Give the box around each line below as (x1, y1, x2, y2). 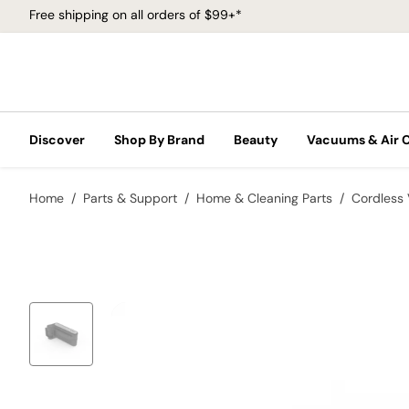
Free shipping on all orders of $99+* (29, 5, 242, 23)
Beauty (234, 131, 278, 148)
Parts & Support (83, 190, 177, 206)
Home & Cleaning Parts (196, 190, 332, 206)
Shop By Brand (114, 131, 204, 148)
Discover (29, 131, 85, 148)
